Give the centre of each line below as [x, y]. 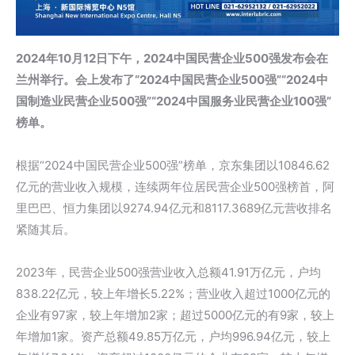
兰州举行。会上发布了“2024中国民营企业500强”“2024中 [172, 80]
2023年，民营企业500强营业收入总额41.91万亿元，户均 [168, 273]
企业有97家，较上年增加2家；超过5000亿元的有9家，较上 [175, 315]
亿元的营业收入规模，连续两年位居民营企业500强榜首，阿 [175, 187]
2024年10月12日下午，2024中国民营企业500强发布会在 [172, 59]
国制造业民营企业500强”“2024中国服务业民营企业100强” [174, 101]
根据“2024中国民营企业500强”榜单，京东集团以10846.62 [173, 166]
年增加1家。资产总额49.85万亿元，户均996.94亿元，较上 [173, 337]
